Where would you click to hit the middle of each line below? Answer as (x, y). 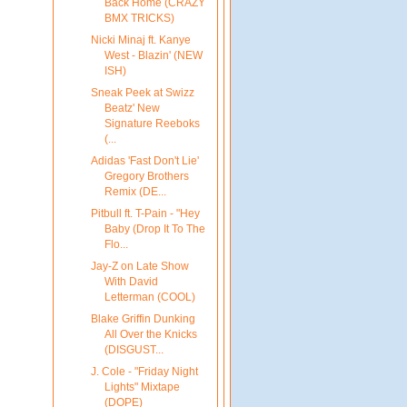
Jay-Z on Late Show (139, 267)
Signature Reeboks (152, 123)
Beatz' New (132, 108)
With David (131, 282)
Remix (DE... (135, 192)
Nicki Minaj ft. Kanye (140, 40)
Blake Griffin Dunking (143, 319)
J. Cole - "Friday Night (144, 372)
